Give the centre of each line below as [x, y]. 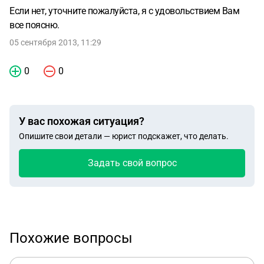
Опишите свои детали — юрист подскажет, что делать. [124, 136]
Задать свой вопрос [132, 163]
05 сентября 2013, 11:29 [55, 42]
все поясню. [34, 25]
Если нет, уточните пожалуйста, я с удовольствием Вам [124, 11]
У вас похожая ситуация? [82, 121]
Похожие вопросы [71, 238]
